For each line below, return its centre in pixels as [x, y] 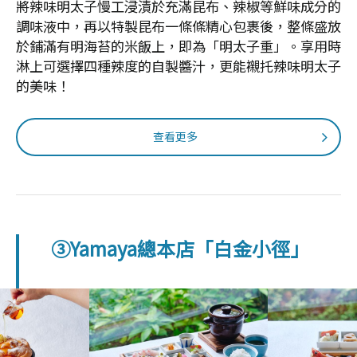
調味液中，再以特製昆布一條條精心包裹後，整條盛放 [178, 25]
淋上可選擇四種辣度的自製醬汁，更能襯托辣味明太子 [178, 65]
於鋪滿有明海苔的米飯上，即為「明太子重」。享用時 [178, 45]
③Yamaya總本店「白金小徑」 [180, 248]
